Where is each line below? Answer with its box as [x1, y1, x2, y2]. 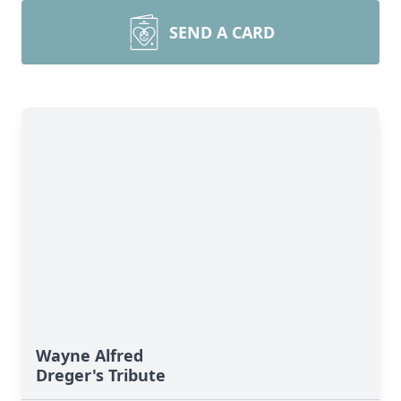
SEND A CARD [169, 21, 275, 43]
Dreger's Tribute [36, 364, 166, 386]
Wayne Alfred [36, 345, 143, 366]
